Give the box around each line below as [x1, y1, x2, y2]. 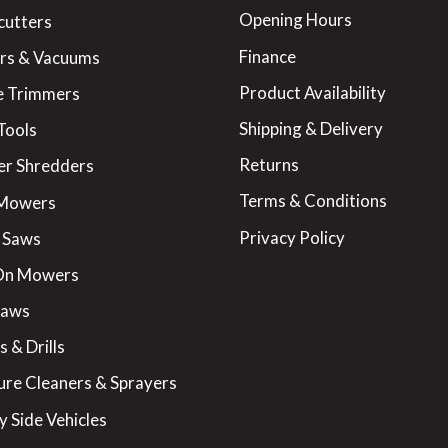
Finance [239, 45, 296, 67]
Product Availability [239, 81, 386, 103]
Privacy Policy [239, 226, 345, 248]
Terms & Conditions [239, 190, 387, 212]
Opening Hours [239, 9, 352, 31]
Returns [239, 154, 299, 176]
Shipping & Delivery [239, 117, 383, 139]
